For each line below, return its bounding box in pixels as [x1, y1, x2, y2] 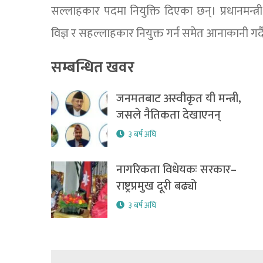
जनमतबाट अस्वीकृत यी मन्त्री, [116, 89, 241, 109]
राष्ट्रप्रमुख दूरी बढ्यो [116, 176, 197, 197]
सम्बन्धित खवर [51, 55, 134, 81]
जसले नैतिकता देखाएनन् [116, 105, 221, 126]
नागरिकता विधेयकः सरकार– [116, 160, 237, 180]
